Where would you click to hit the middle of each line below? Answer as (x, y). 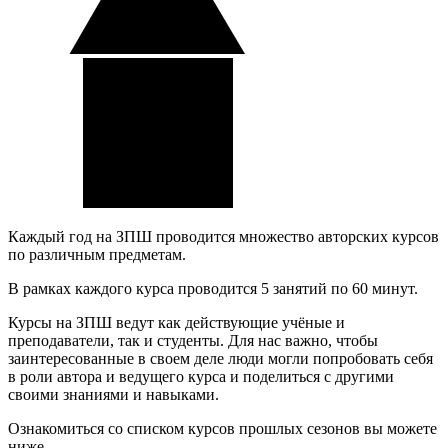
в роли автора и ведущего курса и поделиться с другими (201, 376)
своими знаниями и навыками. (113, 394)
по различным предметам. (97, 254)
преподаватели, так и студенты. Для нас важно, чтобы (193, 340)
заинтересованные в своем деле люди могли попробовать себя (220, 358)
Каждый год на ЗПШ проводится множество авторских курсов (223, 236)
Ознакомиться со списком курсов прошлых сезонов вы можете (222, 428)
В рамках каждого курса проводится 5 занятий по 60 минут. (213, 288)
